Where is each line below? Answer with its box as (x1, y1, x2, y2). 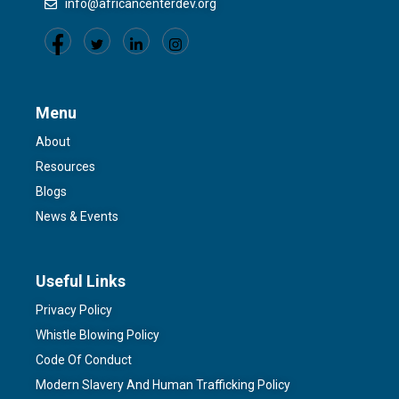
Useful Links (36, 272, 126, 290)
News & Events (36, 209, 118, 224)
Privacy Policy (36, 303, 112, 317)
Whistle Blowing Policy (36, 328, 159, 342)
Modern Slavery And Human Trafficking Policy (36, 378, 290, 392)
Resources (36, 159, 95, 174)
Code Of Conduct (36, 353, 132, 367)
